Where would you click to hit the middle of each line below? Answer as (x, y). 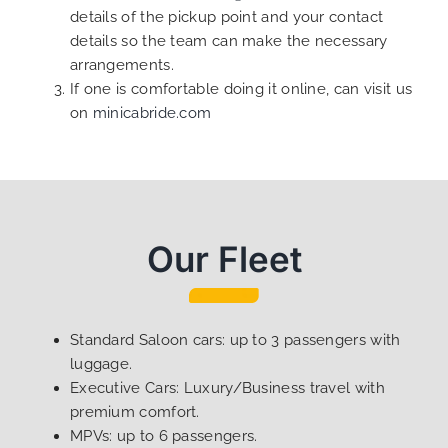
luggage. (101, 364)
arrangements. (121, 64)
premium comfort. (134, 412)
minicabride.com (152, 112)
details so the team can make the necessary (228, 40)
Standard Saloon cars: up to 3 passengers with (235, 340)
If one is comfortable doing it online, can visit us (241, 88)
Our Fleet (224, 258)
